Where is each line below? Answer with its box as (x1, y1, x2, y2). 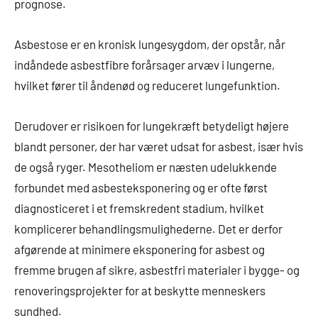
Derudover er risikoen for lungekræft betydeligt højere (14, 119, 289, 133)
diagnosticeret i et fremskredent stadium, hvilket (14, 201, 264, 216)
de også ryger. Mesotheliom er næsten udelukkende (14, 160, 277, 175)
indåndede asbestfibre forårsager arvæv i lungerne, (14, 57, 275, 72)
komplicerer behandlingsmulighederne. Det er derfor (14, 221, 283, 236)
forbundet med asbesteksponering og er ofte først (14, 180, 268, 195)
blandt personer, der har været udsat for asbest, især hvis (14, 139, 303, 154)
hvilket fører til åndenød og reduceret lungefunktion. (14, 78, 280, 93)
